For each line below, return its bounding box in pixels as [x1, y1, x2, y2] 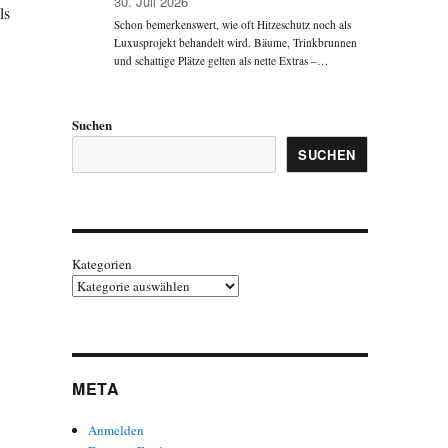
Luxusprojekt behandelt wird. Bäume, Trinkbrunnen [114, 35, 358, 51]
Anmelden [88, 420, 145, 439]
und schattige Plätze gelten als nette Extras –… [114, 53, 329, 69]
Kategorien [71, 254, 132, 273]
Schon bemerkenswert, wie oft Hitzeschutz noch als [114, 17, 352, 33]
